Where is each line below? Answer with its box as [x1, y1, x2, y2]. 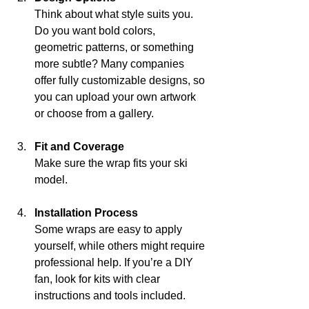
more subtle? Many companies [34, 58, 187, 70]
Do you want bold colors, [34, 25, 158, 37]
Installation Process [34, 207, 138, 219]
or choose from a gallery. [34, 108, 154, 120]
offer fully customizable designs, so [34, 74, 208, 87]
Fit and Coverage [34, 141, 124, 153]
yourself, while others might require [34, 240, 208, 252]
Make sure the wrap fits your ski [34, 157, 190, 170]
